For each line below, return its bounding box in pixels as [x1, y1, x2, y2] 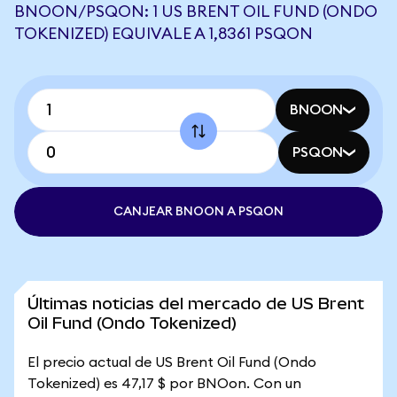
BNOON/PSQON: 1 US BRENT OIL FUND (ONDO [14, 4, 378, 19]
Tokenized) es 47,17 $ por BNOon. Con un [27, 377, 301, 391]
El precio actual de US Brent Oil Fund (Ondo [27, 355, 316, 370]
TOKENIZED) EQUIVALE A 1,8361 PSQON [14, 26, 313, 42]
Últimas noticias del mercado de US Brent [27, 294, 364, 313]
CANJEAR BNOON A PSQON [113, 206, 284, 218]
